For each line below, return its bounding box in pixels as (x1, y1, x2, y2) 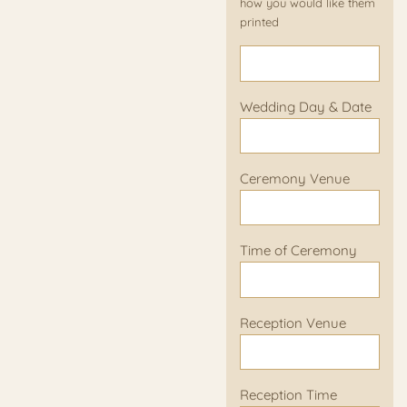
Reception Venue (240, 313, 346, 332)
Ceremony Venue (240, 170, 350, 187)
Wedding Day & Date (240, 97, 372, 115)
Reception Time (240, 386, 337, 404)
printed (240, 15, 279, 30)
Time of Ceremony (240, 242, 357, 260)
